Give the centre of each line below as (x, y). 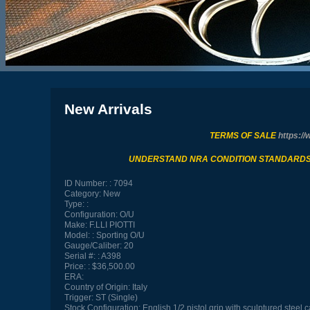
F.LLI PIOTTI (111, 225)
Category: (82, 193)
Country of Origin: (97, 287)
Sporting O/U (120, 235)
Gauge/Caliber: (93, 245)
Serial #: (80, 256)
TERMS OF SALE (244, 135)
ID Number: (85, 183)
